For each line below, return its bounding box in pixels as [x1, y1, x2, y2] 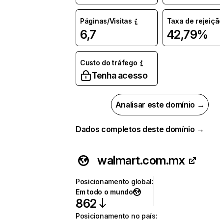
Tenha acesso [92, 70, 148, 81]
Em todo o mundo [76, 188, 133, 196]
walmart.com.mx [97, 153, 185, 167]
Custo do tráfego [80, 58, 137, 67]
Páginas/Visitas [80, 17, 132, 25]
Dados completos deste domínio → [76, 124, 205, 134]
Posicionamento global [76, 177, 152, 186]
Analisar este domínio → [115, 100, 205, 110]
